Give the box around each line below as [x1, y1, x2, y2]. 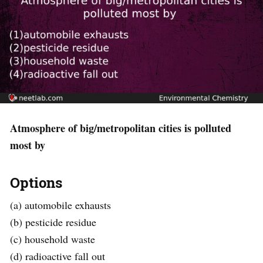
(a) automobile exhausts [10, 198, 111, 213]
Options [10, 173, 62, 193]
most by [10, 137, 45, 153]
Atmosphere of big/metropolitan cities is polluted [10, 120, 231, 136]
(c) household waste [10, 232, 95, 247]
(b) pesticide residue [10, 215, 96, 230]
